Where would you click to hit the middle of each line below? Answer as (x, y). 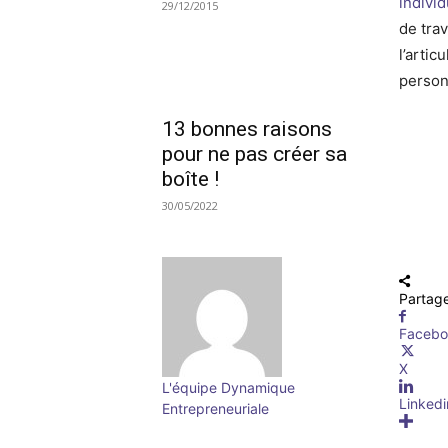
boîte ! (190, 178)
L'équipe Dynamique (228, 387)
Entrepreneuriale (215, 408)
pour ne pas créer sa (254, 153)
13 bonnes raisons (247, 128)
